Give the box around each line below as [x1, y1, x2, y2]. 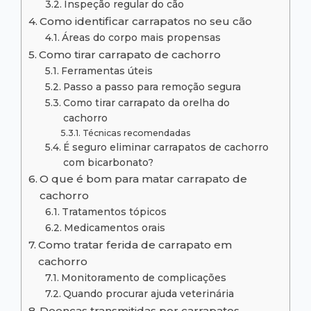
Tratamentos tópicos [61, 205, 167, 217]
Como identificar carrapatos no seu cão [40, 14, 253, 28]
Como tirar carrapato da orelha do [62, 96, 230, 108]
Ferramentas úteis [60, 65, 153, 76]
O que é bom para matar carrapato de [40, 171, 248, 185]
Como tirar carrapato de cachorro [39, 47, 221, 61]
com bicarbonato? [62, 156, 153, 168]
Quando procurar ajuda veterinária [62, 287, 234, 299]
